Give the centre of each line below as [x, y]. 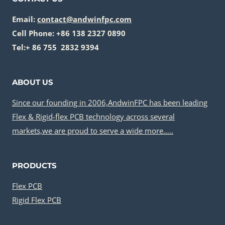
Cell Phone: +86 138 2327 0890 [69, 33]
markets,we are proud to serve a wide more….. [93, 131]
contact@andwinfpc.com [84, 19]
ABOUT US [33, 82]
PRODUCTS [34, 165]
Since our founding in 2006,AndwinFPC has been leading [110, 102]
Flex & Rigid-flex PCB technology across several [93, 117]
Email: [25, 19]
